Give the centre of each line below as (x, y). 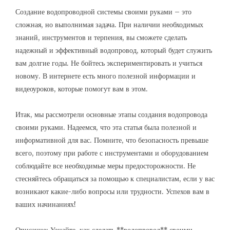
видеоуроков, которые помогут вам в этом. (82, 89)
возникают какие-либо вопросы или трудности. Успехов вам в (112, 191)
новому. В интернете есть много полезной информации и (106, 76)
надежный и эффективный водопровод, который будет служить (114, 50)
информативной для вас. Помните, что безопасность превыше (112, 140)
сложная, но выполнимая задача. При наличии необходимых (109, 25)
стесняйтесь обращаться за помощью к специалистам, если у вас (115, 179)
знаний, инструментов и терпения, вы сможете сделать (101, 37)
